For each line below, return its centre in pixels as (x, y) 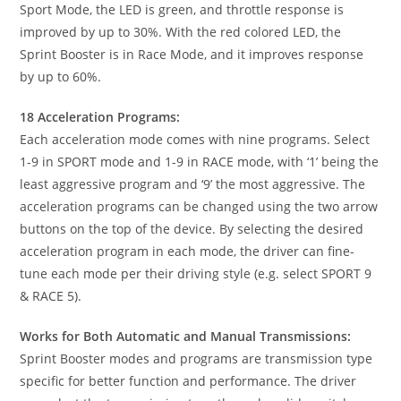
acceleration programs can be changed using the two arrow (199, 206)
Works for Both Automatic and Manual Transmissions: (186, 336)
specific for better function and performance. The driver (188, 380)
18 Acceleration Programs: (100, 116)
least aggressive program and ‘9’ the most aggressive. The (193, 183)
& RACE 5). (51, 295)
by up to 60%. (61, 76)
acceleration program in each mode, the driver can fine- (188, 251)
